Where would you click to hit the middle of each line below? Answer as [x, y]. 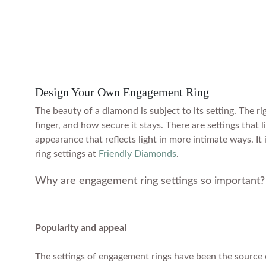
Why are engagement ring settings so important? [150, 181]
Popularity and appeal [81, 228]
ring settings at [67, 154]
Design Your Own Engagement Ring [122, 92]
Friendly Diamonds [137, 154]
